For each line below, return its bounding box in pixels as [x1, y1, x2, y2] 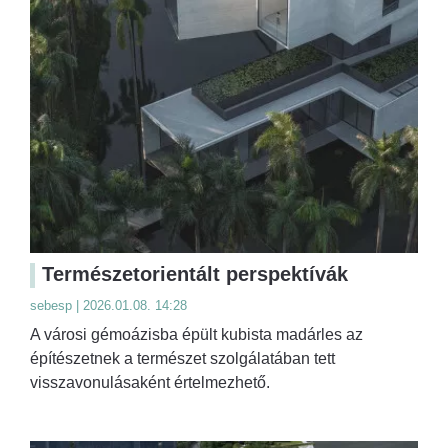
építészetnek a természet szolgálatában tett [30, 349, 335, 367]
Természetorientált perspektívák [42, 262, 348, 285]
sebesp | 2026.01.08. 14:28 [30, 297, 187, 313]
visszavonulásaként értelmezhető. [30, 373, 270, 391]
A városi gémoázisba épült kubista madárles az [30, 325, 363, 343]
